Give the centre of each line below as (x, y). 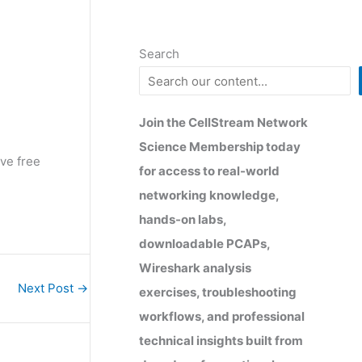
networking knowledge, (209, 195)
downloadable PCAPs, (204, 243)
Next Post (47, 288)
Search (159, 54)
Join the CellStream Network (223, 122)
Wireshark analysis (195, 267)
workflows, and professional (222, 316)
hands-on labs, (183, 219)
